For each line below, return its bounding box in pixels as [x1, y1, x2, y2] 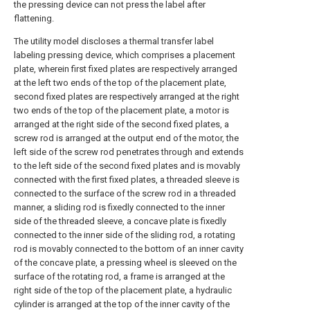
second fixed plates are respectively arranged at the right [14, 91, 239, 102]
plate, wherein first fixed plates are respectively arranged [14, 64, 237, 74]
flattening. [14, 13, 54, 24]
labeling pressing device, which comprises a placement [14, 50, 235, 60]
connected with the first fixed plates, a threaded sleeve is [14, 174, 239, 185]
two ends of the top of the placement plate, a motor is [14, 105, 229, 116]
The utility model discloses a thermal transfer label [14, 36, 214, 46]
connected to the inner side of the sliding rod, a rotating [14, 230, 235, 240]
